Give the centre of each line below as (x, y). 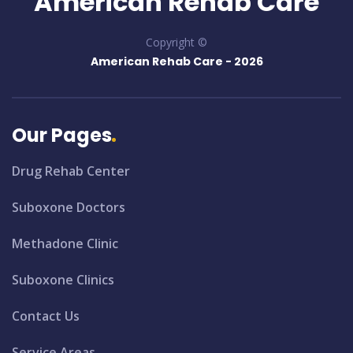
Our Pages (62, 136)
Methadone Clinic (65, 244)
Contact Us (46, 316)
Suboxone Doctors (69, 208)
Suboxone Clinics (63, 280)
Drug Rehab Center (71, 171)
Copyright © (176, 43)
